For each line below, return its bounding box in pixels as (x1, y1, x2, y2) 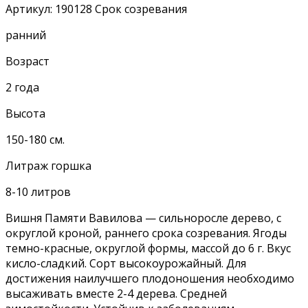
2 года (5, 79, 39, 95)
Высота (5, 105, 45, 121)
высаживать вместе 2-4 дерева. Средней (5, 285, 227, 301)
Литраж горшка (5, 157, 91, 173)
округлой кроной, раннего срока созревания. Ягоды (5, 225, 287, 241)
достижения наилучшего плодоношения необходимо (5, 270, 294, 286)
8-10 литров (5, 184, 71, 199)
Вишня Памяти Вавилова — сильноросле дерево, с (5, 210, 281, 225)
